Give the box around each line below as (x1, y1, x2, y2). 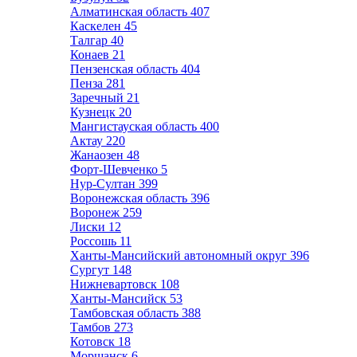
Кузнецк (70, 105, 119, 119)
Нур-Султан (70, 177, 139, 190)
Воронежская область (70, 191, 190, 205)
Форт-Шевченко (70, 163, 161, 176)
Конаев (70, 48, 112, 61)
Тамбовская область (70, 306, 182, 320)
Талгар (70, 33, 111, 47)
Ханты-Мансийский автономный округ (70, 249, 290, 262)
